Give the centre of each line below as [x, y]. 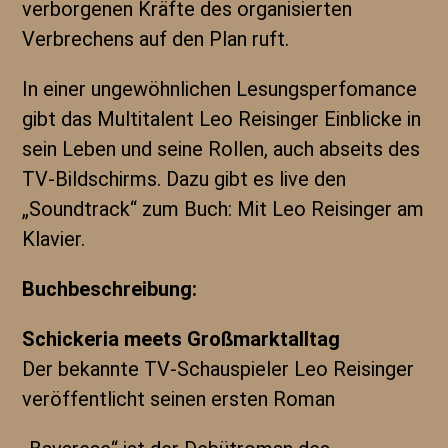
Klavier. [54, 239]
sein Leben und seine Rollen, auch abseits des [221, 149]
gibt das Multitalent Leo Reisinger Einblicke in [222, 119]
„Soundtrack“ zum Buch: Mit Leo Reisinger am [223, 209]
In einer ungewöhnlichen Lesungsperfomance [220, 89]
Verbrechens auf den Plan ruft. [156, 39]
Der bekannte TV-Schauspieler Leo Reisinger [218, 369]
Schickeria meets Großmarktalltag [181, 339]
